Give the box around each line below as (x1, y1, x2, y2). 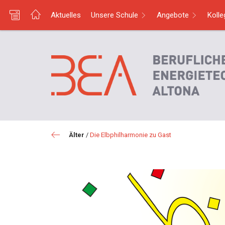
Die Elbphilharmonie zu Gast (90, 131, 171, 139)
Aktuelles (51, 11, 81, 20)
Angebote (157, 11, 189, 20)
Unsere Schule (91, 11, 138, 20)
